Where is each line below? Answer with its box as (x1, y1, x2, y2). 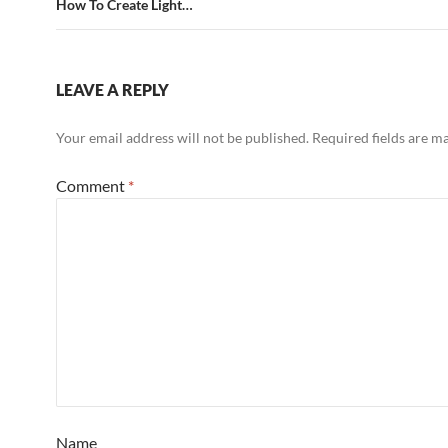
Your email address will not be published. (56, 129, 309, 146)
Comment (56, 176, 128, 195)
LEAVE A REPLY (56, 80, 169, 99)
